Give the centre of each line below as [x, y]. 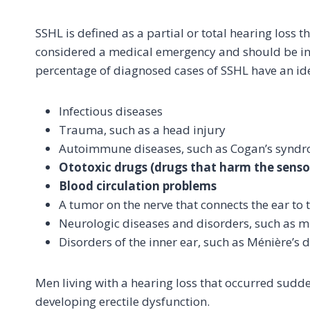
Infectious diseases [111, 111]
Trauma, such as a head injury [142, 130]
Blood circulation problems [138, 186]
